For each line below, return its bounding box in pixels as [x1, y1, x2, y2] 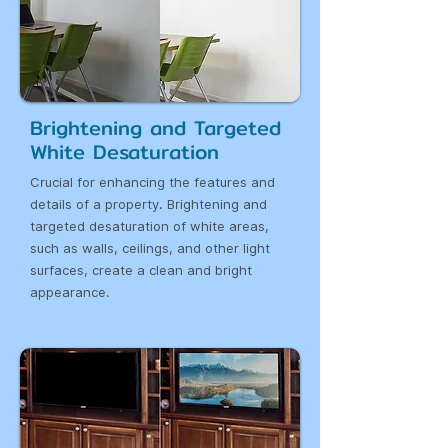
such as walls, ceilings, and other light [30, 240, 270, 256]
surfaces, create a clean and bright [30, 262, 252, 278]
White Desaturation [30, 136, 219, 167]
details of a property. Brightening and [30, 196, 267, 212]
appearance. [30, 284, 110, 300]
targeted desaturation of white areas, [30, 218, 269, 234]
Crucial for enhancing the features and [30, 174, 275, 190]
